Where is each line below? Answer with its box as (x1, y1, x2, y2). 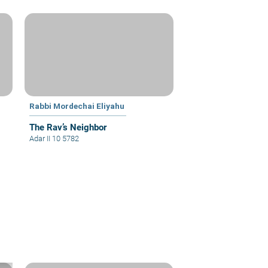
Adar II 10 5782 (29, 133, 80, 143)
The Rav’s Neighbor (29, 121, 107, 133)
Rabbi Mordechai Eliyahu (29, 100, 125, 111)
